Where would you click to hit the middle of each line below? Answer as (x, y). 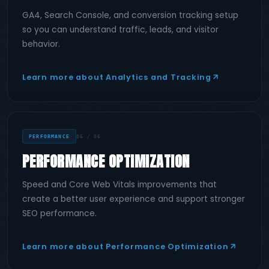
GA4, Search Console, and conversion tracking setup (130, 15)
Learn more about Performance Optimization (125, 246)
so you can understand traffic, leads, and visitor (120, 29)
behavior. (41, 44)
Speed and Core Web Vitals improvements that (119, 184)
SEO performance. (59, 213)
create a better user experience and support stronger (134, 199)
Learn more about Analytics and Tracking (117, 77)
